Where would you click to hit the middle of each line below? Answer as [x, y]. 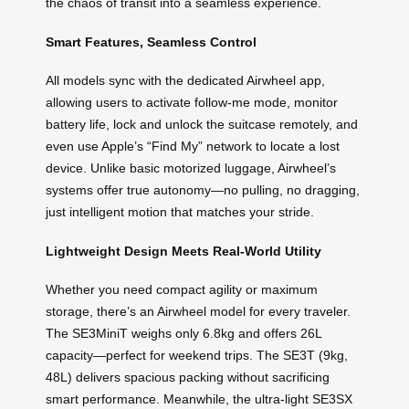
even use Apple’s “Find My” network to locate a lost [193, 147]
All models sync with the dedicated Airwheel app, [185, 81]
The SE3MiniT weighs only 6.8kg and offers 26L [184, 334]
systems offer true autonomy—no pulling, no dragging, [203, 190]
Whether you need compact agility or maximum [182, 290]
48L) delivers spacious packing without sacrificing [188, 378]
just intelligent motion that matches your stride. [180, 212]
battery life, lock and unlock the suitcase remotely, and [202, 125]
